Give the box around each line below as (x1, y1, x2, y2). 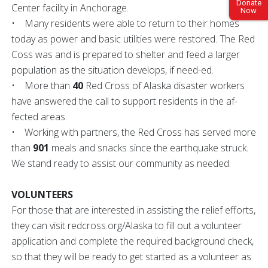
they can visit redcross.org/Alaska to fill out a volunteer (11, 219, 242, 233)
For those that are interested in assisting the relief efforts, (11, 203, 255, 217)
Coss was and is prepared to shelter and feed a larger (11, 48, 240, 62)
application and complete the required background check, (11, 234, 254, 248)
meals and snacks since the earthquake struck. (49, 141, 251, 155)
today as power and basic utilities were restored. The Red (11, 32, 255, 46)
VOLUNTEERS (11, 188, 73, 202)
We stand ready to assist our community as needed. (11, 157, 231, 170)
